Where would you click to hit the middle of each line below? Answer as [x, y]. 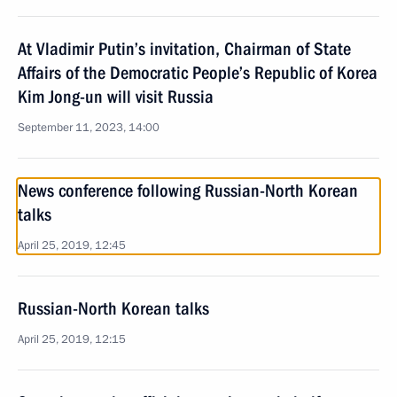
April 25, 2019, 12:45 [72, 245]
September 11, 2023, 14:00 [89, 128]
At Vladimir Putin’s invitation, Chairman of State [184, 49]
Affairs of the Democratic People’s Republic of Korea [198, 73]
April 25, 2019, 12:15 [72, 339]
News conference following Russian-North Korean [188, 191]
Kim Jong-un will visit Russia [116, 97]
